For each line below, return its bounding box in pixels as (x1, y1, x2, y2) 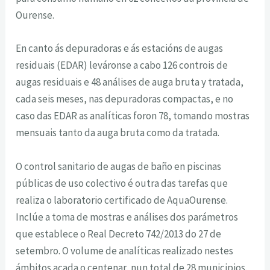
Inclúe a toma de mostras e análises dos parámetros (16, 210, 239, 224)
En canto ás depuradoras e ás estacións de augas (16, 42, 224, 55)
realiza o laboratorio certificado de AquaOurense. (16, 193, 228, 207)
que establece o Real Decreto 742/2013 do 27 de (16, 227, 222, 240)
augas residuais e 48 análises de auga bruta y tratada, (16, 75, 244, 89)
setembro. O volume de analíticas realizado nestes (16, 243, 234, 257)
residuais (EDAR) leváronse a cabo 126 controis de (16, 58, 228, 72)
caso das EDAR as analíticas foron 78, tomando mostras (16, 109, 250, 123)
